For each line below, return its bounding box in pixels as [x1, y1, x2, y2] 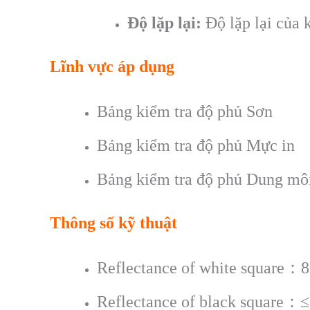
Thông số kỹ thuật [50, 213, 177, 232]
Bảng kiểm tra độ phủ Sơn [97, 102, 273, 120]
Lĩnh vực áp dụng [50, 57, 174, 76]
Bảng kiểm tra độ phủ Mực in [97, 136, 295, 154]
